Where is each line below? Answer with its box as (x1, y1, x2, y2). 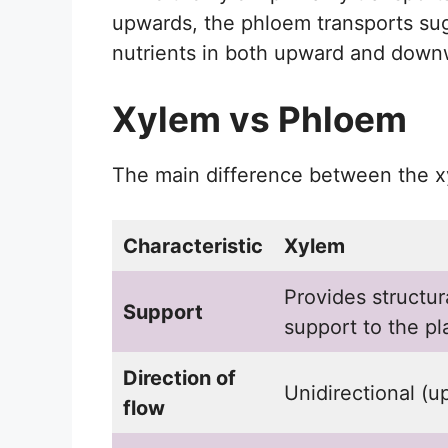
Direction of (123, 366, 236, 391)
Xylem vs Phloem (112, 98, 407, 141)
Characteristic (123, 234, 263, 259)
